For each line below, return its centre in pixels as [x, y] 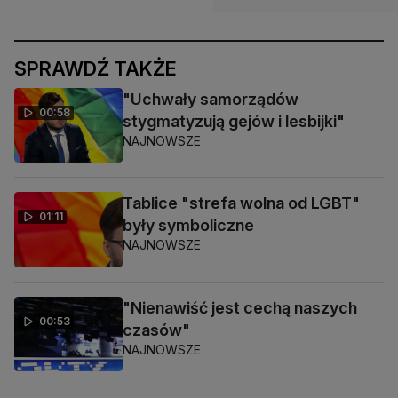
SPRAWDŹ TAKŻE [96, 68]
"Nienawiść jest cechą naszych [240, 307]
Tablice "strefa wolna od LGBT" [241, 203]
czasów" [156, 330]
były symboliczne [188, 226]
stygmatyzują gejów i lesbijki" [234, 121]
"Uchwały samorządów [211, 99]
